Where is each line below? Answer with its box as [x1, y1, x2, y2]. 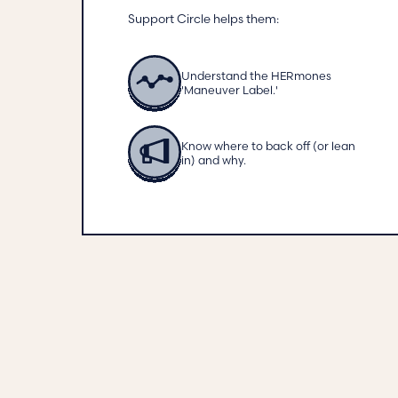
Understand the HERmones [181, 69, 331, 84]
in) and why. [181, 154, 246, 169]
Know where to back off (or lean [181, 139, 355, 155]
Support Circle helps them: [128, 12, 279, 27]
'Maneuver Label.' [181, 84, 278, 99]
